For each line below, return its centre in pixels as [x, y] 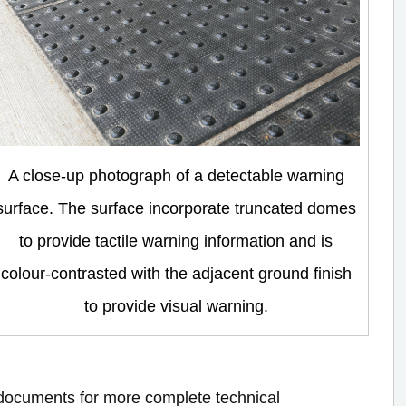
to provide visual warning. [176, 306]
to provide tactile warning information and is [176, 241]
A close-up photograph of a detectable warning [176, 175]
